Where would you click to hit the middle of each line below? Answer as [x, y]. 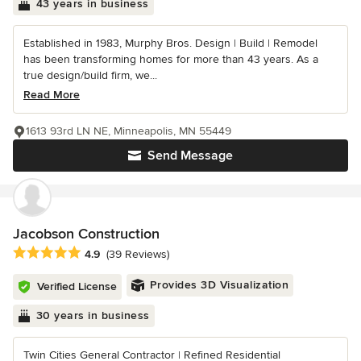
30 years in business [93, 315]
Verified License [77, 286]
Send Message [190, 156]
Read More [52, 95]
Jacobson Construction [86, 234]
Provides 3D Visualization [219, 284]
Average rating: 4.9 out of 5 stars [104, 253]
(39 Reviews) [138, 254]
